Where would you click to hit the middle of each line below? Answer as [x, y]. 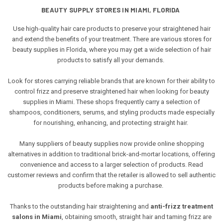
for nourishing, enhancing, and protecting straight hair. [111, 122]
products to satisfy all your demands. [111, 60]
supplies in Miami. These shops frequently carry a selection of [111, 102]
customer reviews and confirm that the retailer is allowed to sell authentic [111, 175]
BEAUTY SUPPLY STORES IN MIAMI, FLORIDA [111, 10]
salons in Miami [37, 217]
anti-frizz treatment [182, 206]
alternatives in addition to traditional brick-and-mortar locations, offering [111, 154]
